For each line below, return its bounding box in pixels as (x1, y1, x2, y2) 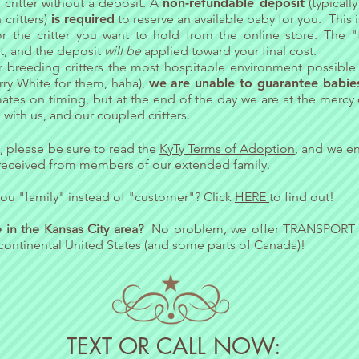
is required (46, 11, 115, 26)
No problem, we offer (147, 221, 284, 236)
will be (104, 43, 144, 58)
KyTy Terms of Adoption (159, 141, 296, 156)
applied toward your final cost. (144, 43, 317, 58)
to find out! (269, 189, 334, 204)
